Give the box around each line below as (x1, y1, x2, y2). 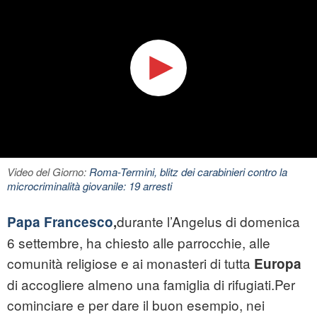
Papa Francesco (7, 212, 113, 232)
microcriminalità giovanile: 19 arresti (7, 178, 172, 194)
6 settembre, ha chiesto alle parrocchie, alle (7, 233, 270, 253)
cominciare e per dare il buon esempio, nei (7, 295, 265, 315)
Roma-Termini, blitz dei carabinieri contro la (89, 164, 287, 180)
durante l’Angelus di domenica (117, 212, 300, 231)
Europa (254, 254, 301, 274)
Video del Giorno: (7, 164, 89, 180)
